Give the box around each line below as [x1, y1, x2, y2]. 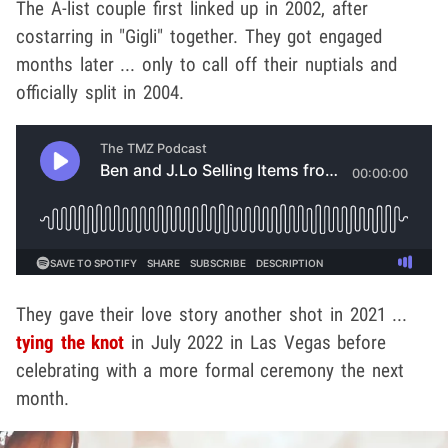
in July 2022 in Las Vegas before [124, 331, 387, 355]
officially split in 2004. [16, 81, 185, 105]
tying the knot [16, 331, 125, 355]
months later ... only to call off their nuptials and [16, 53, 398, 77]
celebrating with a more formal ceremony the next [16, 359, 404, 383]
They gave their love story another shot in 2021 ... [16, 303, 408, 327]
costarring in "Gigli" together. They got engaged [16, 25, 383, 49]
